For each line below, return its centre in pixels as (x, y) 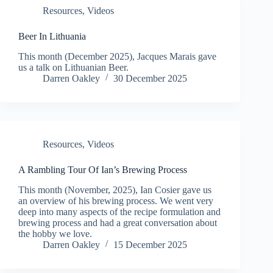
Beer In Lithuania (52, 36)
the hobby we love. (55, 233)
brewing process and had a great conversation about (118, 222)
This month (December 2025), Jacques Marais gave (117, 56)
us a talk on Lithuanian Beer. (73, 67)
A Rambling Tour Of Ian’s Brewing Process (103, 169)
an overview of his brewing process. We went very (116, 200)
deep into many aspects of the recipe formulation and (119, 211)
